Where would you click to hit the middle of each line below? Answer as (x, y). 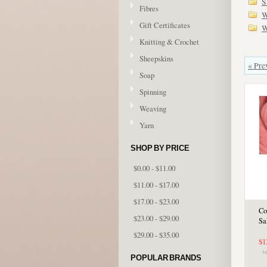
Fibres (149, 8)
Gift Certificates (165, 25)
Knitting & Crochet (169, 42)
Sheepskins (156, 58)
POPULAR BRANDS (166, 258)
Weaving (153, 108)
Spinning (153, 92)
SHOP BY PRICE (160, 148)
